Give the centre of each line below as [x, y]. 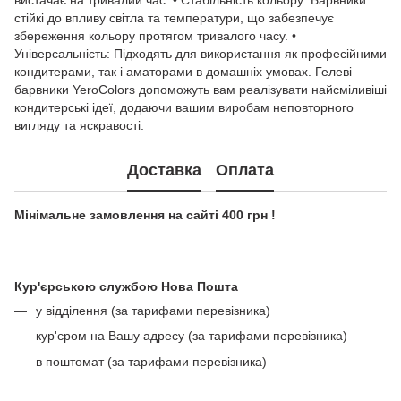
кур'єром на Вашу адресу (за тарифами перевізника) [192, 336]
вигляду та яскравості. [79, 125]
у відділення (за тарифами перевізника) [153, 311]
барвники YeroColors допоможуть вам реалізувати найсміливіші [200, 90]
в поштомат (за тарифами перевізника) [151, 361]
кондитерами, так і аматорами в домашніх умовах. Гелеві [183, 72]
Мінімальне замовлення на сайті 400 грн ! [145, 215]
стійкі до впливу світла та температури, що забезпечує [174, 18]
